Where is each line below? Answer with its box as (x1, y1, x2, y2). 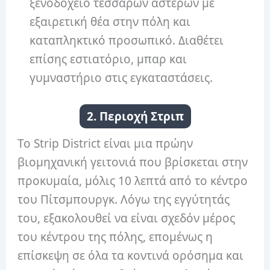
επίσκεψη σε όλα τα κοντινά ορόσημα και (17, 248, 244, 264)
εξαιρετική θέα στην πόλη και (30, 13, 191, 30)
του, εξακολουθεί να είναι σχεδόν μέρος (17, 210, 236, 227)
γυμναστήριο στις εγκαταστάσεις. (30, 69, 213, 86)
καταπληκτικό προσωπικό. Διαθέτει (30, 32, 224, 48)
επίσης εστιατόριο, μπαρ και (30, 51, 187, 67)
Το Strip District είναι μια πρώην (17, 136, 193, 152)
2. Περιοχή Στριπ (86, 108, 184, 125)
